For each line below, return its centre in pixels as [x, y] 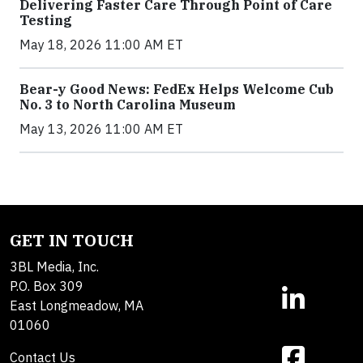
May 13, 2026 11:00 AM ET [101, 129]
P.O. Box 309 [47, 286]
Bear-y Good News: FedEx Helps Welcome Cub [177, 89]
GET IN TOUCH [72, 240]
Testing [46, 20]
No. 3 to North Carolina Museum [128, 105]
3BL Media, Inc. [54, 267]
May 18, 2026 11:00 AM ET [101, 45]
